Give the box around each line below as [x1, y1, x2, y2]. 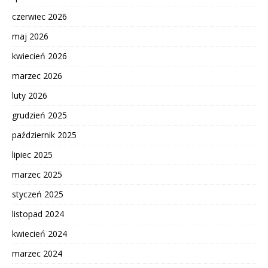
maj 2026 [12, 31, 48, 42]
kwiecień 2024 [12, 228, 67, 240]
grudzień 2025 [12, 109, 67, 121]
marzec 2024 [12, 248, 62, 260]
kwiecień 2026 [12, 50, 67, 62]
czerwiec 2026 [12, 11, 67, 23]
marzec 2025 [12, 169, 62, 181]
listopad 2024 [12, 208, 64, 220]
